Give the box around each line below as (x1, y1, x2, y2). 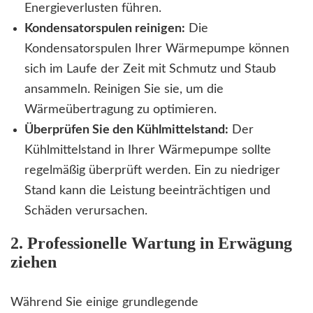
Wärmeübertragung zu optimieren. (24, 103, 217, 117)
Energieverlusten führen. (24, 2, 161, 15)
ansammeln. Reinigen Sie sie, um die (24, 83, 224, 96)
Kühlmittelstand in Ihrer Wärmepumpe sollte (24, 144, 271, 157)
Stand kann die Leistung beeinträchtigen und (24, 184, 270, 198)
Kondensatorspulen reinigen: (24, 22, 185, 36)
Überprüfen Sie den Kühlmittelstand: (24, 124, 228, 137)
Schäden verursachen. (24, 205, 147, 218)
